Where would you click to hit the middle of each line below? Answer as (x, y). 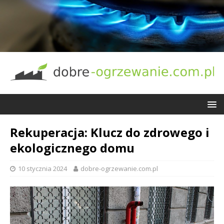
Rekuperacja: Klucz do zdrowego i (110, 132)
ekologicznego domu (72, 147)
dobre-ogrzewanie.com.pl (119, 168)
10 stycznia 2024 (42, 168)
